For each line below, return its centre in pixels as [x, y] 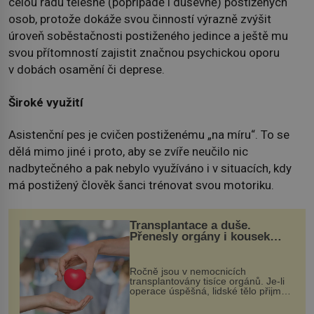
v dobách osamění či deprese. [87, 70]
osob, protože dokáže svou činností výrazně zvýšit [140, 19]
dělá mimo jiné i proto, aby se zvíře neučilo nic [128, 151]
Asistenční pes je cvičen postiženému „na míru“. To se [149, 134]
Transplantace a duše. [190, 226]
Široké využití [46, 102]
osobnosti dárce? [178, 248]
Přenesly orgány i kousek [199, 237]
